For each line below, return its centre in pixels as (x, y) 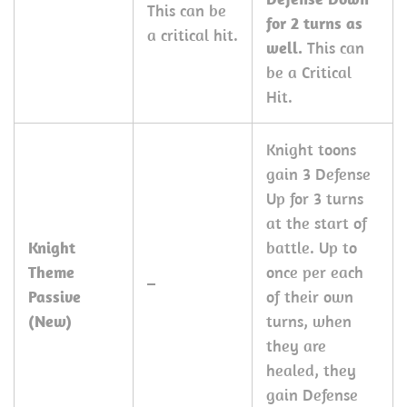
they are (296, 346)
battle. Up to (312, 248)
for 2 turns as (314, 23)
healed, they (311, 370)
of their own (310, 297)
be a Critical (309, 72)
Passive (55, 297)
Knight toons (311, 149)
